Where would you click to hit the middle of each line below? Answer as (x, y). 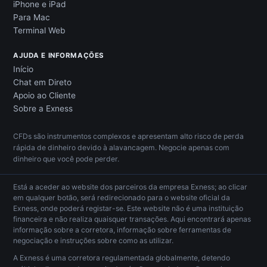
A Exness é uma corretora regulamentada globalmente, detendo (122, 258)
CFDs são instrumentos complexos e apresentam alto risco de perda (128, 136)
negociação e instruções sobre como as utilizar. (93, 241)
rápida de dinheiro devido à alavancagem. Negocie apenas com (121, 148)
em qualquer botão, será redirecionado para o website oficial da (122, 198)
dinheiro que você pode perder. (66, 159)
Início (23, 69)
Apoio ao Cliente (44, 96)
